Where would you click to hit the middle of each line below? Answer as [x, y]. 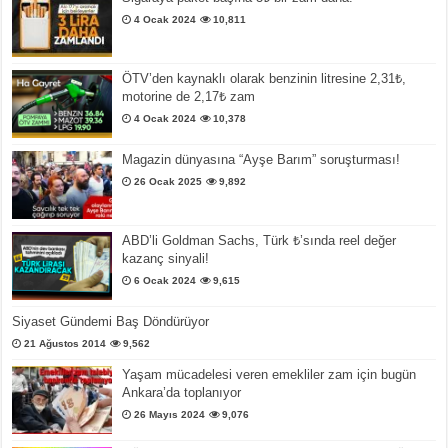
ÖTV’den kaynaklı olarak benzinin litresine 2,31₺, [264, 78]
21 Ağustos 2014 [65, 344]
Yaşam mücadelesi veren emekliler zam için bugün [269, 375]
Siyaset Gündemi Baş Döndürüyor [111, 322]
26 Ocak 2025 [168, 181]
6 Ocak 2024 [165, 281]
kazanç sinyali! [166, 259]
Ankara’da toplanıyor [182, 393]
